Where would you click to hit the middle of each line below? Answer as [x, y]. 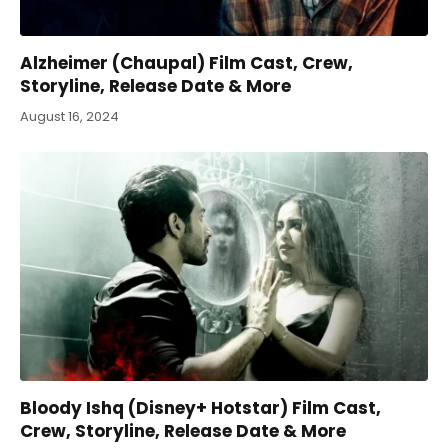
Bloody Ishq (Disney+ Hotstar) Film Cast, [200, 408]
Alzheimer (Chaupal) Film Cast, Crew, [186, 62]
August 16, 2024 [69, 116]
